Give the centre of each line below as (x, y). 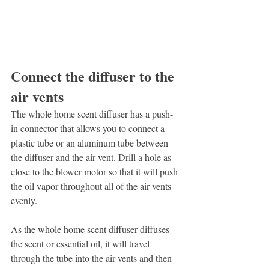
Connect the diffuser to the (94, 76)
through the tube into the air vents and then (92, 258)
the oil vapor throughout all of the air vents (92, 186)
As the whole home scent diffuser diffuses (91, 229)
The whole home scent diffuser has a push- (92, 113)
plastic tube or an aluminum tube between (91, 142)
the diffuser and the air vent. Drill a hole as (92, 157)
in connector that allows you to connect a (89, 128)
